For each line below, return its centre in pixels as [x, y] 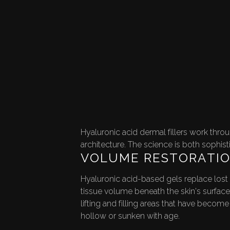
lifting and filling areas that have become [155, 204]
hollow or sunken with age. [130, 216]
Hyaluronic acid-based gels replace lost [154, 179]
